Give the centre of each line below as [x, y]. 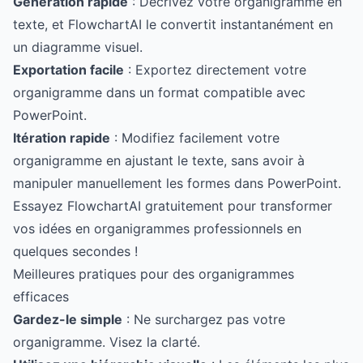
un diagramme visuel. [78, 47]
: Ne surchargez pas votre [204, 319]
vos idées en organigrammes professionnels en [157, 228]
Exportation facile [68, 70]
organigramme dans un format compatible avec [159, 92]
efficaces [41, 297]
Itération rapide [62, 138]
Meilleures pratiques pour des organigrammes [154, 274]
